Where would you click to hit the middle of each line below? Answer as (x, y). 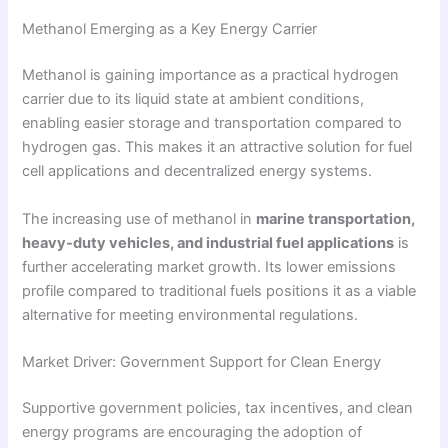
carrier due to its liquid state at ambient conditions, (193, 99)
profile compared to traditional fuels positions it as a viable (219, 290)
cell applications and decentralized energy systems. (197, 171)
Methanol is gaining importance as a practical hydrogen (211, 75)
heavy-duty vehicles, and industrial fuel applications (208, 242)
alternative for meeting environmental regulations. (190, 314)
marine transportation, (336, 218)
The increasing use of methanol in (139, 218)
